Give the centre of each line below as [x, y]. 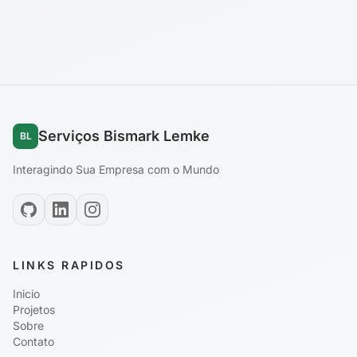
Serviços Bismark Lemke [124, 136]
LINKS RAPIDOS [69, 265]
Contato [33, 342]
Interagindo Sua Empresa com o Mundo [116, 170]
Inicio [26, 294]
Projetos [34, 310]
